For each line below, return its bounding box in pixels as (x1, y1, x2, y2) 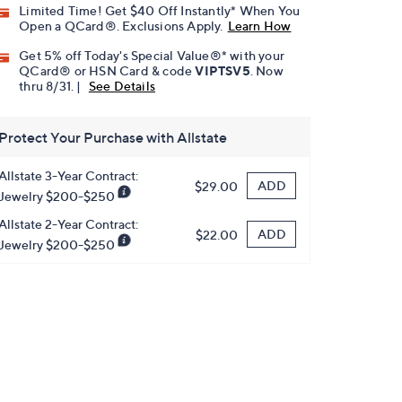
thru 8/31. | (19, 78, 84, 94)
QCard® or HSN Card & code (19, 63, 196, 79)
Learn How (227, 18, 292, 34)
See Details (88, 78, 156, 94)
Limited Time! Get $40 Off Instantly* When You (19, 3, 301, 19)
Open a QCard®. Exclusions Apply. (19, 18, 223, 34)
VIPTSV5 (195, 63, 250, 79)
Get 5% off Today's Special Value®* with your (19, 48, 285, 64)
